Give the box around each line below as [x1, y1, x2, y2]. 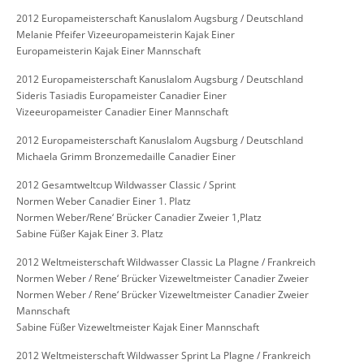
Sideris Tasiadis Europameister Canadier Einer [16, 89, 227, 103]
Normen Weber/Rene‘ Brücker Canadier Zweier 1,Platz [16, 210, 262, 225]
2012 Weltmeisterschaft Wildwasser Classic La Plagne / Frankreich [16, 255, 315, 270]
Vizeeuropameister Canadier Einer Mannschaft [16, 105, 228, 119]
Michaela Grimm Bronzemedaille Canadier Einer [16, 149, 236, 164]
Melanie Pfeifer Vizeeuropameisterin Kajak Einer [16, 28, 235, 42]
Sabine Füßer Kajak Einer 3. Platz [16, 227, 163, 241]
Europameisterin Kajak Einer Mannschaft [16, 44, 201, 58]
